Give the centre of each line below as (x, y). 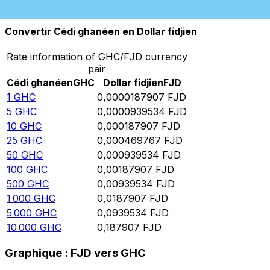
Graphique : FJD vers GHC (75, 253)
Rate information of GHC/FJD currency (97, 56)
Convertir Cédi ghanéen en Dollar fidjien (101, 32)
